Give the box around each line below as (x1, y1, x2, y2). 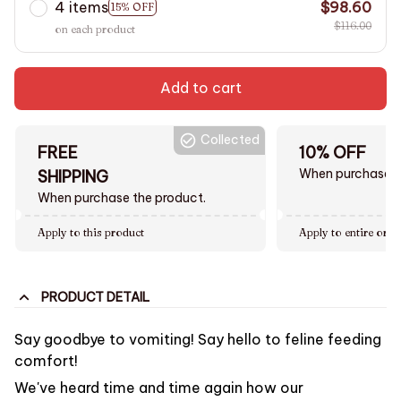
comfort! (14, 351, 78, 370)
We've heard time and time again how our (14, 379, 303, 397)
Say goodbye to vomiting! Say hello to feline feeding (14, 329, 381, 348)
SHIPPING (38, 166, 108, 187)
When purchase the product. (38, 189, 206, 206)
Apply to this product (38, 225, 144, 239)
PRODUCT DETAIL (40, 289, 149, 306)
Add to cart (159, 79, 242, 98)
